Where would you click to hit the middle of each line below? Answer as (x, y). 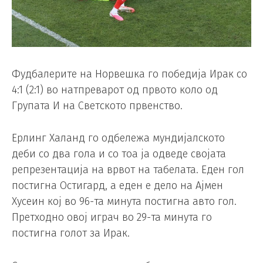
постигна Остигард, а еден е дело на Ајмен (117, 186)
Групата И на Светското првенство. (97, 105)
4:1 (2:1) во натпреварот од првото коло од (115, 90)
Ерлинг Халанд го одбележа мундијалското (118, 138)
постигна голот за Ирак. (71, 233)
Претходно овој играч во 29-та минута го (112, 218)
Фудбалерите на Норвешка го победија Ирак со (129, 74)
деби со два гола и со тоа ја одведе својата (119, 154)
